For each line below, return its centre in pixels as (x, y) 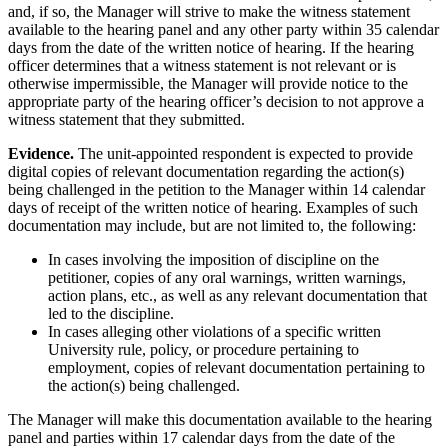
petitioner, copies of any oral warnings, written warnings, (227, 277)
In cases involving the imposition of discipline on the (213, 259)
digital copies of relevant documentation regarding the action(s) (206, 171)
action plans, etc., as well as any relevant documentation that (237, 295)
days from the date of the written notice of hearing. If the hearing (211, 47)
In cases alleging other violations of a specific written (214, 331)
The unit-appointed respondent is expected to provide (243, 153)
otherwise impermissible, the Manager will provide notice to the (208, 83)
